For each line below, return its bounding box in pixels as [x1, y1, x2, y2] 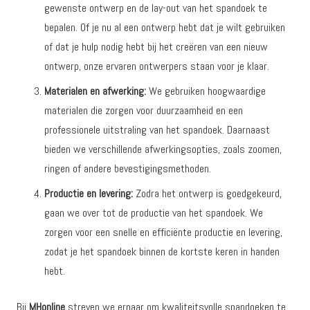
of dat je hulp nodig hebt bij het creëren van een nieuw [44, 39, 268, 54]
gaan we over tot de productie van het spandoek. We [44, 206, 263, 220]
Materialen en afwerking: [44, 84, 146, 98]
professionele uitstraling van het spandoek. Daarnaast [44, 122, 270, 137]
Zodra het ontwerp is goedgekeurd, [133, 186, 282, 201]
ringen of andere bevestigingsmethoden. [44, 161, 211, 176]
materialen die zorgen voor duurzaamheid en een [44, 103, 243, 118]
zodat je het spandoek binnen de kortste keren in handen [44, 244, 280, 259]
